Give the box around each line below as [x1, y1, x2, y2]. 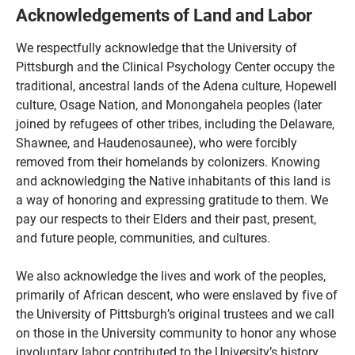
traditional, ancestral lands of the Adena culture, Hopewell [16, 77, 337, 94]
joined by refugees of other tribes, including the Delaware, [16, 115, 334, 132]
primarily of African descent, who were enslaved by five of [16, 286, 338, 303]
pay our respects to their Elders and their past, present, [16, 210, 316, 227]
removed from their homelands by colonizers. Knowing [16, 153, 320, 170]
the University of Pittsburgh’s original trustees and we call [16, 305, 334, 322]
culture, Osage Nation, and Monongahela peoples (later [16, 96, 322, 113]
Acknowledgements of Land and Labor [16, 2, 320, 26]
